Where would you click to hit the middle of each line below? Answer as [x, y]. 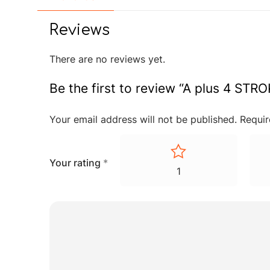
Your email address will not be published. [143, 120]
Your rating [76, 162]
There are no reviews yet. [107, 59]
